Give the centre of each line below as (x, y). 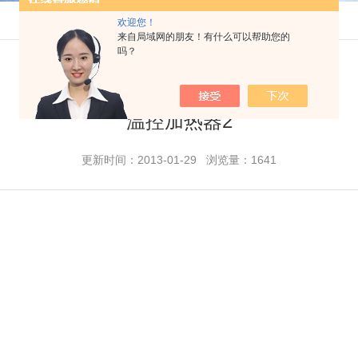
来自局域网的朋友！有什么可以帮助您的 (204, 37)
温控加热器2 (179, 121)
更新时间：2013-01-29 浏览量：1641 (179, 160)
